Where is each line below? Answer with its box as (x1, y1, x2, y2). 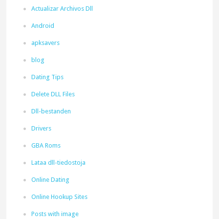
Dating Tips (31, 73, 64, 81)
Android (31, 22, 55, 29)
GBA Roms (31, 142, 61, 149)
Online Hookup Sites (31, 193, 88, 200)
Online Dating (31, 176, 70, 183)
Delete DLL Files (31, 90, 75, 98)
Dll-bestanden (31, 108, 71, 115)
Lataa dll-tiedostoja (31, 159, 86, 166)
